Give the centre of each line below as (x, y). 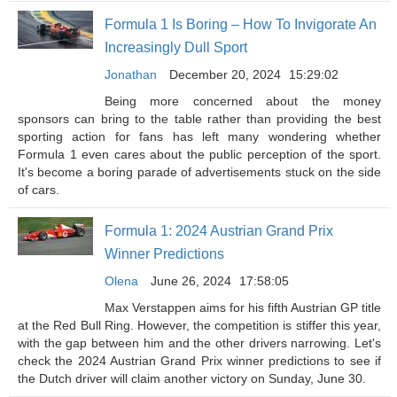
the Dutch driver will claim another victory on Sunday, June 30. (192, 378)
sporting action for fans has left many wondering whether (199, 136)
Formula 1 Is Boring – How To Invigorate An (241, 24)
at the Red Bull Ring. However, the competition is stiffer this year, (199, 325)
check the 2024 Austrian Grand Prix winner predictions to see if (199, 361)
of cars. (39, 190)
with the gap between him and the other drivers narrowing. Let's (199, 343)
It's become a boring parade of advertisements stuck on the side (199, 172)
